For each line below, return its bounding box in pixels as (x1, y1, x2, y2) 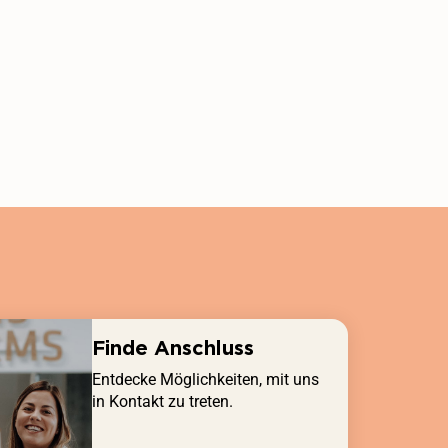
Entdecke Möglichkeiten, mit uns (92, 369, 319, 389)
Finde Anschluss (92, 335, 254, 360)
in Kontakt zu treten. (92, 391, 233, 411)
